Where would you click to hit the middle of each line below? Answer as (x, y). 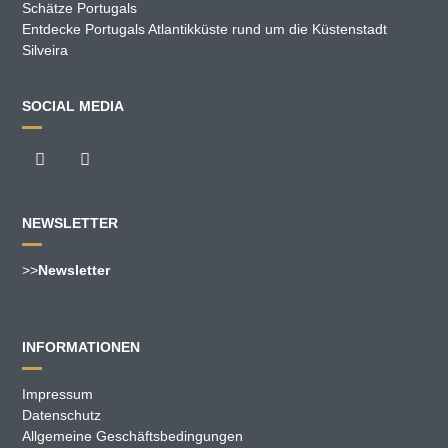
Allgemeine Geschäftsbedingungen (133, 435)
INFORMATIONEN (81, 346)
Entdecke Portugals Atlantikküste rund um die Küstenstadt (205, 28)
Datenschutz (62, 414)
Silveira (45, 49)
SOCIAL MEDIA (73, 105)
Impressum (58, 393)
